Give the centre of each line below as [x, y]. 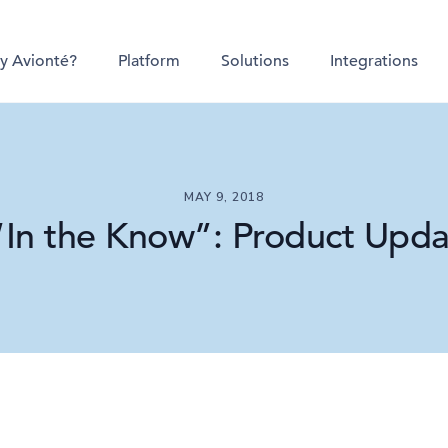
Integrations [374, 61]
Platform [149, 61]
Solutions [255, 61]
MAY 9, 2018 [224, 197]
